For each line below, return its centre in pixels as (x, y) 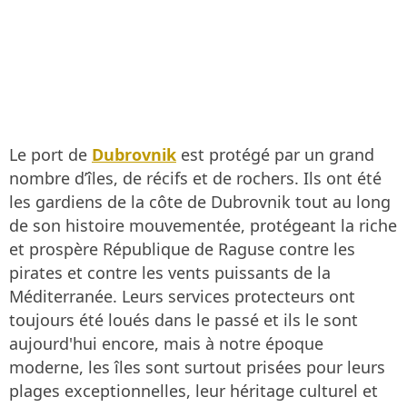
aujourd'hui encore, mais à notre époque (166, 344)
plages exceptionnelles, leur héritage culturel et (194, 391)
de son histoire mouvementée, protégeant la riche (203, 226)
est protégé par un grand (275, 155)
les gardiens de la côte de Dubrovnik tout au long (200, 202)
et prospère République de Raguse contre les (182, 249)
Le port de (50, 155)
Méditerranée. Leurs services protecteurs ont (182, 297)
